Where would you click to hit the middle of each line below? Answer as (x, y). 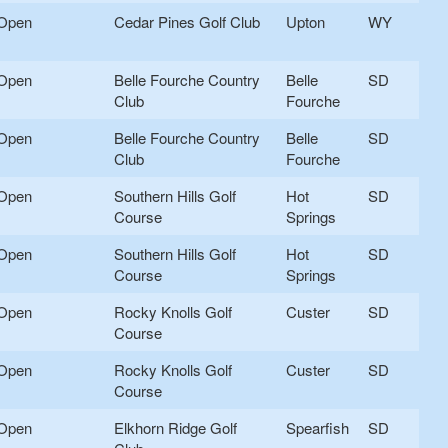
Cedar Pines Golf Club (187, 22)
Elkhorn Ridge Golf (175, 428)
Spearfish (317, 428)
